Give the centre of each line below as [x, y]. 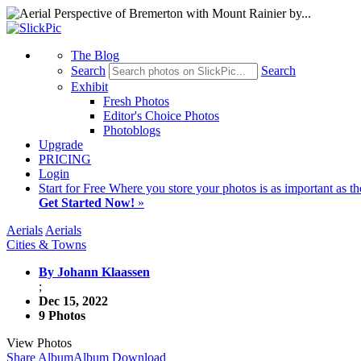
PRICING [65, 159]
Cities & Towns [46, 245]
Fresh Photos [136, 101]
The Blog [95, 55]
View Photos [39, 343]
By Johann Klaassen [94, 272]
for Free [87, 188]
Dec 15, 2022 [73, 301]
